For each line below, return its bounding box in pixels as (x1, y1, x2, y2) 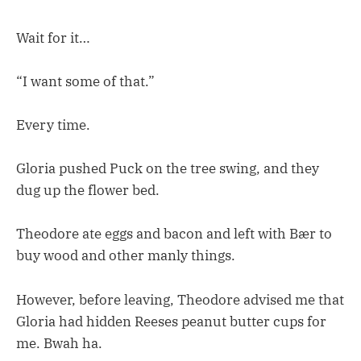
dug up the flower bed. (16, 181, 160, 200)
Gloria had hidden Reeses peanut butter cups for (16, 312, 326, 330)
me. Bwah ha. (16, 334, 102, 352)
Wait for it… (16, 28, 90, 47)
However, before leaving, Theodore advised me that (16, 290, 344, 309)
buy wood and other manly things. (16, 247, 235, 265)
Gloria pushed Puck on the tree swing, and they (16, 160, 319, 178)
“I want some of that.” (16, 72, 155, 90)
